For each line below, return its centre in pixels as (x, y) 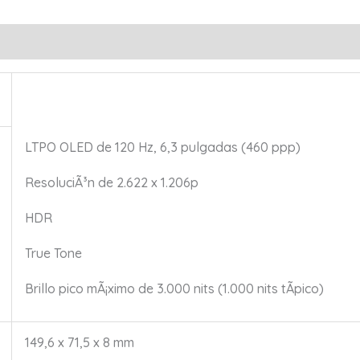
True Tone (53, 254)
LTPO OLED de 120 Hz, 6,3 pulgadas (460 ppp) (162, 147)
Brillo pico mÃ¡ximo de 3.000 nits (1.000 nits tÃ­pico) (174, 289)
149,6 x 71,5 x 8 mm (79, 343)
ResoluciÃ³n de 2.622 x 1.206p (111, 183)
